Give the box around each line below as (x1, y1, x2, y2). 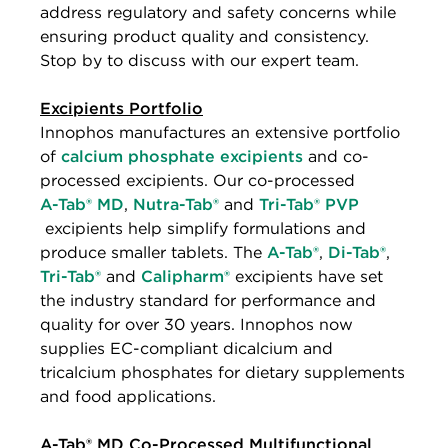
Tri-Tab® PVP (259, 194, 359, 214)
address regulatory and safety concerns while (40, 2, 396, 22)
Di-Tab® (328, 242, 386, 262)
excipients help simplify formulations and (40, 218, 366, 238)
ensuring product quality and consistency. (40, 26, 369, 46)
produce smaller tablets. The (40, 242, 262, 262)
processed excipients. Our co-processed (40, 170, 355, 190)
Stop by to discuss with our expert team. (40, 50, 359, 70)
